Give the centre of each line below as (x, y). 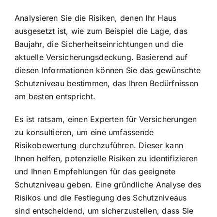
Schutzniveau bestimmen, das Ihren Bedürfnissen (107, 84)
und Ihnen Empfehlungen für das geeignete (95, 172)
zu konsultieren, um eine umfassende (84, 132)
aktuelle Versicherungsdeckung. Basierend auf (101, 57)
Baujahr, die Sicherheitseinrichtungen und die (99, 44)
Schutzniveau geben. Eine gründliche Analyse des (108, 185)
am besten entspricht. (55, 97)
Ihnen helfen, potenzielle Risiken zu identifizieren (106, 159)
